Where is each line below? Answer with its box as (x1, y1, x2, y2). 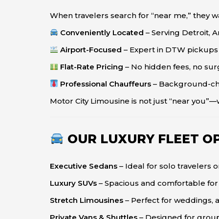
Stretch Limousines (50, 196, 123, 205)
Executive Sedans (50, 161, 117, 171)
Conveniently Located (60, 27, 144, 37)
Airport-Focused (60, 44, 122, 54)
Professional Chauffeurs (60, 79, 152, 88)
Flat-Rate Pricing (60, 62, 124, 71)
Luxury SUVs (50, 178, 97, 188)
